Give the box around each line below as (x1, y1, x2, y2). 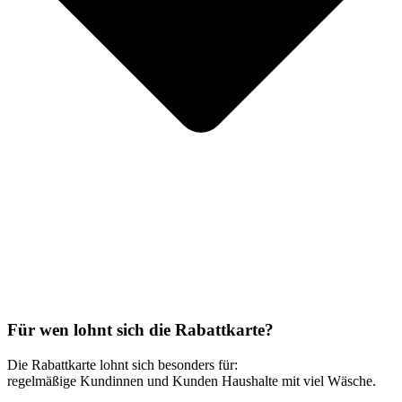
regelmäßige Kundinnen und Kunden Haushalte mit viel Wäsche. (7, 373, 376, 389)
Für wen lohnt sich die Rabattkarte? (7, 320, 274, 340)
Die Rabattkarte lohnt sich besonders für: (7, 357, 238, 373)
